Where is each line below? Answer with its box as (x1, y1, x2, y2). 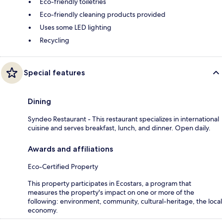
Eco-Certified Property (28, 162, 98, 171)
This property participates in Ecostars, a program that (28, 178, 191, 188)
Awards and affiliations (28, 144, 113, 154)
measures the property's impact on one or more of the (28, 187, 194, 197)
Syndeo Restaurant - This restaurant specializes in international (28, 114, 219, 123)
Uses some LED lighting (40, 22, 111, 32)
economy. (28, 205, 58, 215)
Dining (28, 96, 51, 106)
